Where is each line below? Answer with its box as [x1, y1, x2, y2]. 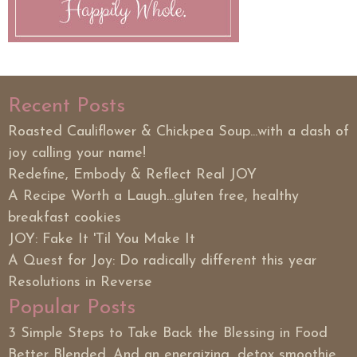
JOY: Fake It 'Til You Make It [8, 232, 195, 248]
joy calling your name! [8, 146, 146, 162]
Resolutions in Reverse [8, 275, 152, 291]
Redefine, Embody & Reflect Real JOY [8, 167, 257, 183]
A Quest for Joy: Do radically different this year [8, 253, 316, 269]
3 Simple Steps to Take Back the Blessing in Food [8, 326, 328, 342]
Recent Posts [8, 96, 125, 118]
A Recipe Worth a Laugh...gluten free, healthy [8, 189, 299, 205]
